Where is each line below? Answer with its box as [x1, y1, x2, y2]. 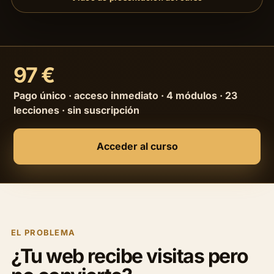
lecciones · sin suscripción [13, 104, 139, 117]
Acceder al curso [96, 140, 178, 153]
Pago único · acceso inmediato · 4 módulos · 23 [13, 89, 237, 102]
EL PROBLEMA [11, 228, 76, 238]
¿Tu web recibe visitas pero [11, 244, 248, 268]
